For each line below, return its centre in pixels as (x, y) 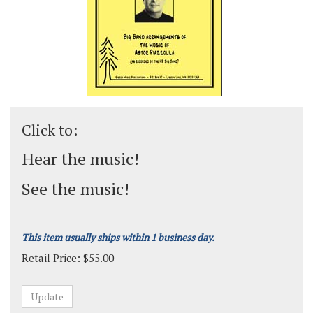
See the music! (75, 189)
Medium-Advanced (88, 300)
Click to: (50, 130)
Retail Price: (51, 258)
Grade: (35, 300)
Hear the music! (80, 159)
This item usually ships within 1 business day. (118, 237)
